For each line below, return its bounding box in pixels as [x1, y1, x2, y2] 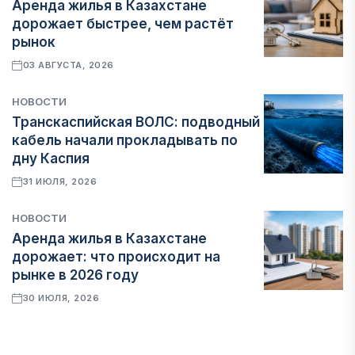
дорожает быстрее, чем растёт [12, 16, 234, 32]
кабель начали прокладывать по [12, 132, 238, 148]
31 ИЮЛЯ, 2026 [22, 176, 97, 187]
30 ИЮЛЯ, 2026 [22, 292, 100, 303]
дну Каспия [12, 151, 90, 166]
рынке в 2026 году [12, 267, 139, 283]
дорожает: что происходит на [12, 249, 220, 265]
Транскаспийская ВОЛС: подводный [12, 114, 260, 130]
